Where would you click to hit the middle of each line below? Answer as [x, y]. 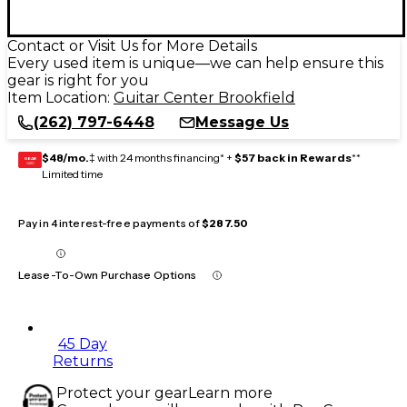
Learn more [230, 392]
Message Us [242, 122]
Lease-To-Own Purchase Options [108, 274]
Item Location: [60, 97]
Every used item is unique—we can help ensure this [195, 63]
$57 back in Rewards [293, 157]
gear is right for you [78, 80]
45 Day [83, 343]
